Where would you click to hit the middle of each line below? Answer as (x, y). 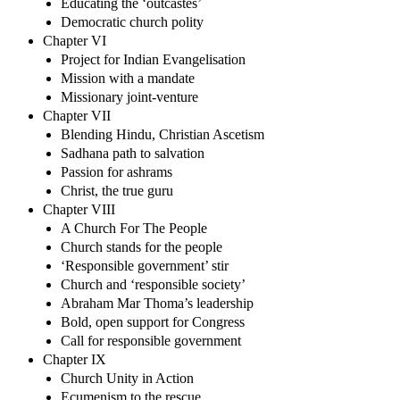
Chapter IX (75, 359)
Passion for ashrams (117, 171)
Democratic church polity (132, 21)
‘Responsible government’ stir (145, 265)
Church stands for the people (142, 246)
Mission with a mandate (128, 78)
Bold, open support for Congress (153, 321)
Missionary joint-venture (129, 96)
